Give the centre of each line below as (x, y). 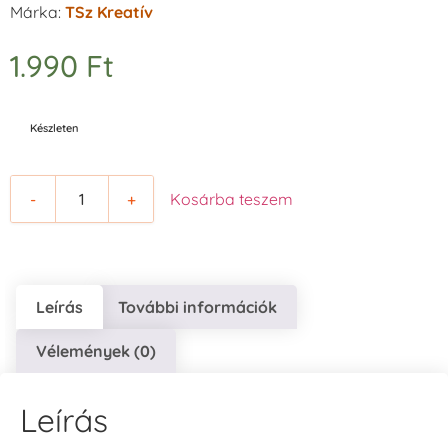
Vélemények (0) (96, 350)
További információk (197, 307)
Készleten (54, 128)
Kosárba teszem (231, 199)
